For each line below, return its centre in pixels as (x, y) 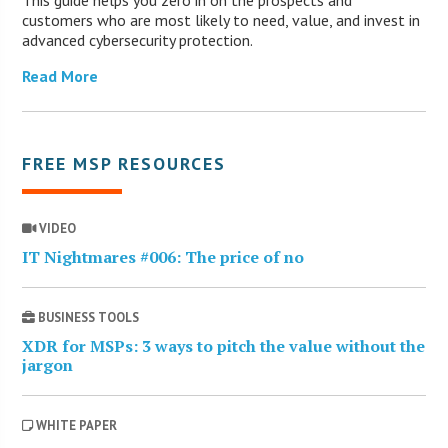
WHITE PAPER (75, 425)
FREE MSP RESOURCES (124, 163)
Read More (60, 75)
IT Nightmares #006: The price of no (163, 256)
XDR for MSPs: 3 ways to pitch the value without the (224, 345)
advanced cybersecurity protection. (138, 39)
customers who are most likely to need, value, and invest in (221, 19)
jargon (48, 364)
